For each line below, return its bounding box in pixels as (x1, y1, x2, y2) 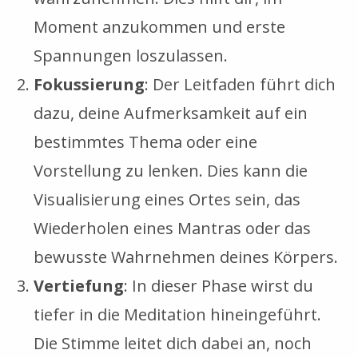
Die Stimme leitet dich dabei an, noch (34, 332, 312, 354)
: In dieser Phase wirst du (124, 274, 314, 296)
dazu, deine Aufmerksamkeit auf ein (34, 101, 308, 124)
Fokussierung (34, 73, 145, 95)
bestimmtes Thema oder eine (34, 130, 258, 153)
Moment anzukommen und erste (34, 15, 286, 38)
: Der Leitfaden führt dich (145, 73, 336, 95)
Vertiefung (34, 274, 125, 296)
